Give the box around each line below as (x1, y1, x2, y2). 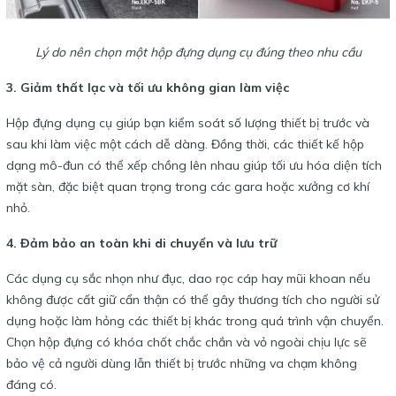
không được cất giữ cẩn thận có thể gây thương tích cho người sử (6, 292, 379, 308)
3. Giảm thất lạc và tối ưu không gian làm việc (6, 80, 289, 96)
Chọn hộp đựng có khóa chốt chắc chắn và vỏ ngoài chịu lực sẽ (6, 334, 367, 351)
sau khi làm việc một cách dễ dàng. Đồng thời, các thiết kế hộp (6, 136, 364, 153)
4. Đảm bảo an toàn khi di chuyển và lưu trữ (6, 235, 277, 252)
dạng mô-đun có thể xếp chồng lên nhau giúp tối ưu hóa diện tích (6, 157, 382, 174)
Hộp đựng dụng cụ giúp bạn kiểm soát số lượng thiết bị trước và (6, 115, 369, 132)
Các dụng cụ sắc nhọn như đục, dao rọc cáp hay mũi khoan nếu (6, 270, 370, 287)
